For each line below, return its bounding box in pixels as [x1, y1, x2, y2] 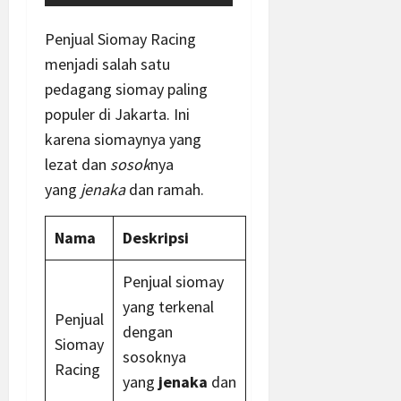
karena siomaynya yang [45, 128, 201, 149]
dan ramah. [125, 178, 204, 200]
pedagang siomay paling [45, 78, 208, 99]
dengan [123, 320, 173, 342]
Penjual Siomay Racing [45, 28, 196, 49]
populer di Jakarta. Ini [45, 103, 190, 124]
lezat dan [45, 153, 110, 175]
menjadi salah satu [45, 53, 170, 74]
